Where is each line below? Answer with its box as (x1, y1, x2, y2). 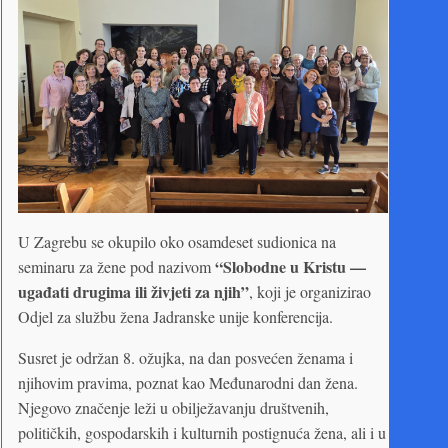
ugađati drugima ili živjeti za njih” (18, 280, 249, 304)
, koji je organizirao (249, 281, 371, 303)
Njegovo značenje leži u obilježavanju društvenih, (18, 397, 329, 419)
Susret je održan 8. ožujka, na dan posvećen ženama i (18, 347, 353, 369)
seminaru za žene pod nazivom (18, 256, 215, 278)
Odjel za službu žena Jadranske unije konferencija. (18, 306, 333, 328)
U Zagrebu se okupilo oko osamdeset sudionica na (18, 231, 336, 253)
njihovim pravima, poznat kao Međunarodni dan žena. (18, 372, 358, 394)
